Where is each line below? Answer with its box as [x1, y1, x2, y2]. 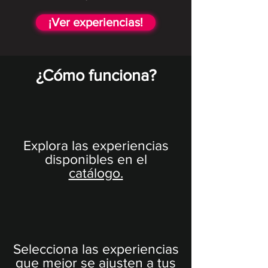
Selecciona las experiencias [13, 241, 179, 256]
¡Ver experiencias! [48, 15, 143, 29]
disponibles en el [44, 151, 147, 166]
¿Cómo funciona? [35, 66, 156, 84]
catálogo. [68, 165, 123, 180]
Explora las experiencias [23, 138, 169, 153]
